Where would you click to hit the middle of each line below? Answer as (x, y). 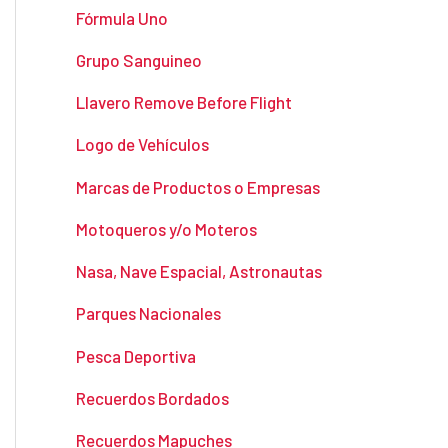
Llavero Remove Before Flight (184, 102)
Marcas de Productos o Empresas (198, 186)
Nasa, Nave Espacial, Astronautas (199, 271)
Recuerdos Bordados (152, 397)
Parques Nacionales (148, 313)
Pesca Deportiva (136, 355)
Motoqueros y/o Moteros (166, 228)
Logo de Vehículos (142, 144)
